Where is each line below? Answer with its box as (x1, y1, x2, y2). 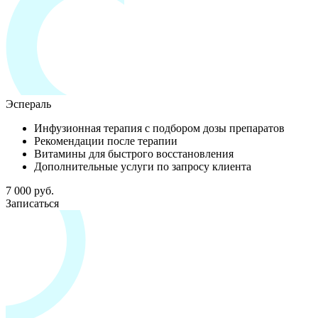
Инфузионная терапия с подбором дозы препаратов (34, 121, 285, 134)
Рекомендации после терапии (34, 134, 177, 147)
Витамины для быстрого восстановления (34, 147, 234, 160)
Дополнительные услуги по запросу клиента (34, 160, 251, 172)
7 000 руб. (6, 184, 54, 197)
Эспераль (6, 97, 51, 110)
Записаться (6, 197, 59, 209)
